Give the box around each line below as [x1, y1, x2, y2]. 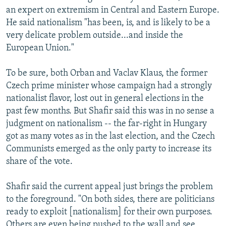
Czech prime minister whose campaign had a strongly [6, 81, 212, 91]
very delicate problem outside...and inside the [6, 30, 183, 40]
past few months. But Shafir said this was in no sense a [6, 106, 214, 116]
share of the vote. [6, 156, 73, 166]
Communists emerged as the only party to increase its [6, 144, 211, 154]
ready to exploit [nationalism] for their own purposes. [6, 207, 212, 217]
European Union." [6, 43, 74, 53]
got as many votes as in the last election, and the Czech [6, 131, 215, 141]
